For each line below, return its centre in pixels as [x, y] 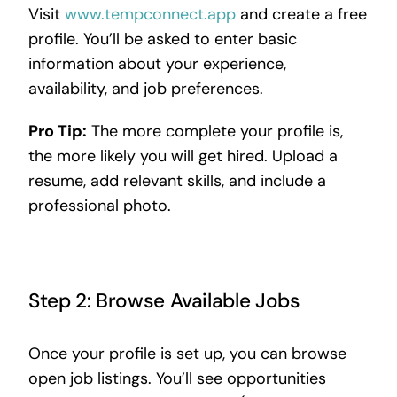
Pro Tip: [57, 131]
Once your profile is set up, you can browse [187, 353]
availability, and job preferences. [145, 88]
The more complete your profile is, [214, 131]
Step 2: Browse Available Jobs [164, 300]
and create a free [301, 14]
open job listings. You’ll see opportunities [177, 378]
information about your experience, [157, 63]
